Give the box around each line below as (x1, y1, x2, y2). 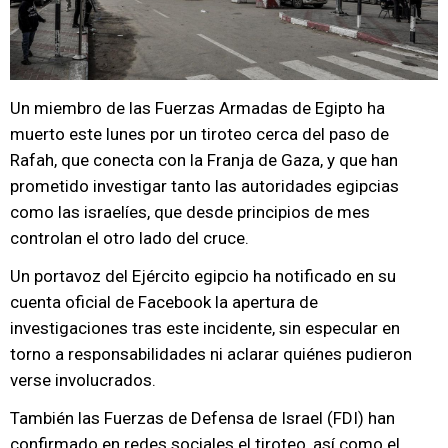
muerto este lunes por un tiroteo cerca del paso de (10, 124, 389, 144)
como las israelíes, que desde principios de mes (10, 202, 370, 222)
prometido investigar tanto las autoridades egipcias (10, 176, 399, 196)
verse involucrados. (10, 370, 156, 390)
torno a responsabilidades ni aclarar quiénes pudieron (10, 344, 412, 364)
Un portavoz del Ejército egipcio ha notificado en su (10, 266, 396, 286)
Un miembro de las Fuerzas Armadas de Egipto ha (10, 98, 385, 118)
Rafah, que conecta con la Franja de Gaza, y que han (10, 150, 398, 170)
